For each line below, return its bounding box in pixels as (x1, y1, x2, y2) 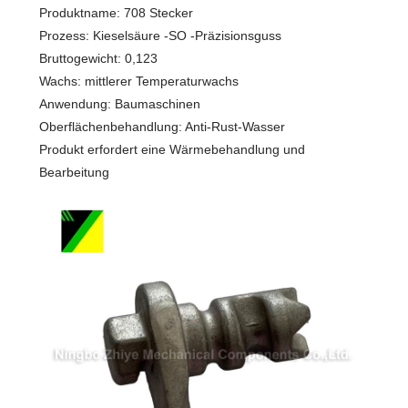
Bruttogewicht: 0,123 (38, 50, 158, 66)
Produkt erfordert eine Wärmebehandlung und (38, 141, 305, 157)
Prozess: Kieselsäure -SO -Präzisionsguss (38, 27, 281, 43)
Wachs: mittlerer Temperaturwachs (38, 73, 239, 88)
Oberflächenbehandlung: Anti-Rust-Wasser (38, 118, 285, 134)
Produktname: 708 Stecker (38, 5, 193, 20)
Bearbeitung (38, 164, 109, 179)
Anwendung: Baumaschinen (38, 96, 200, 111)
